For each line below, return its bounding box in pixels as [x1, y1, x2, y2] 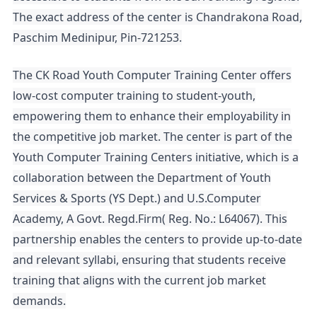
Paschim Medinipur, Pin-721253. [13, 30, 182, 46]
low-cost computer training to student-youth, [13, 88, 255, 103]
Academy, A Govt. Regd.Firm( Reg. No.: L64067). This [13, 211, 287, 226]
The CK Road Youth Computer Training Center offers [13, 67, 292, 83]
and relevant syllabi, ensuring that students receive [13, 252, 286, 267]
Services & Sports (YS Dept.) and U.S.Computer [13, 190, 261, 206]
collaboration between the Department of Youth [13, 170, 271, 185]
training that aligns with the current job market [13, 272, 266, 288]
